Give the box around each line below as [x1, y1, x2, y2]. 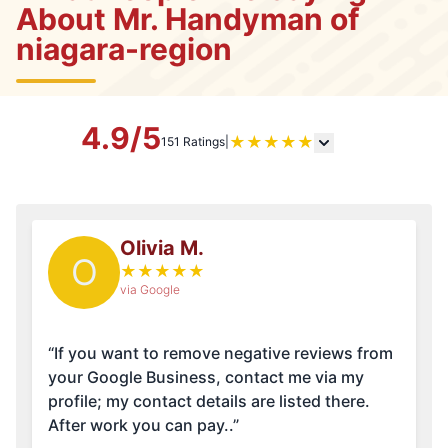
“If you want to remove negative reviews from [48, 343, 393, 364]
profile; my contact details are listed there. [48, 391, 370, 412]
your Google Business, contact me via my [48, 367, 364, 388]
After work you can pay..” [48, 415, 239, 436]
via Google [120, 282, 180, 298]
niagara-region [16, 31, 232, 68]
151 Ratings [160, 134, 225, 150]
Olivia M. [120, 236, 204, 261]
